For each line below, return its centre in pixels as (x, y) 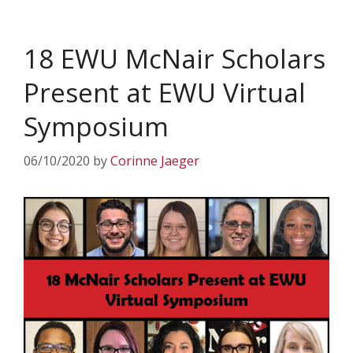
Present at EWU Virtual (165, 93)
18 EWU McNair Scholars (175, 59)
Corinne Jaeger (155, 161)
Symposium (96, 126)
